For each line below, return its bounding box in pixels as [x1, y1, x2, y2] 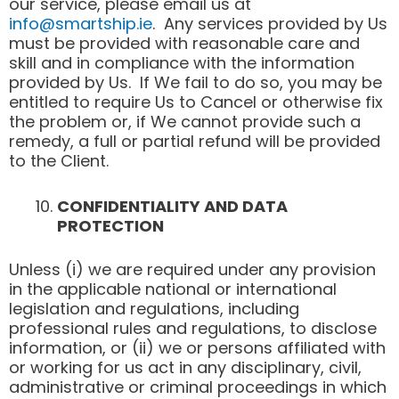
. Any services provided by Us [152, 12, 387, 35]
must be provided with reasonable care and [9, 31, 360, 54]
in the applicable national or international [9, 277, 337, 300]
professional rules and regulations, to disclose [9, 316, 377, 339]
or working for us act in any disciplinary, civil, [9, 355, 362, 379]
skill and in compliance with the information [9, 51, 354, 74]
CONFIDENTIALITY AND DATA [57, 194, 288, 217]
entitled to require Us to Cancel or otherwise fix [9, 90, 383, 113]
